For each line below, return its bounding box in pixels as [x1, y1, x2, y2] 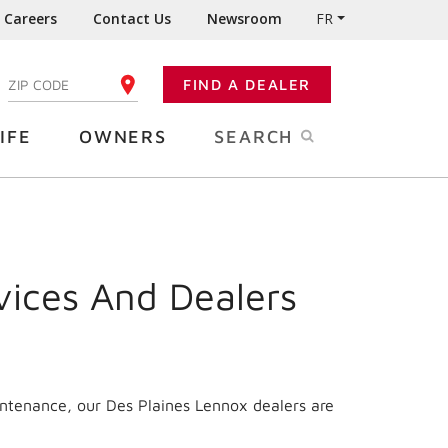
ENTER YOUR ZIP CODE [6, 78, 148, 90]
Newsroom [207, 9, 283, 28]
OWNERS [78, 126, 167, 147]
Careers [4, 9, 58, 28]
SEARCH [214, 126, 300, 147]
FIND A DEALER [183, 76, 311, 93]
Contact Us [93, 9, 172, 28]
